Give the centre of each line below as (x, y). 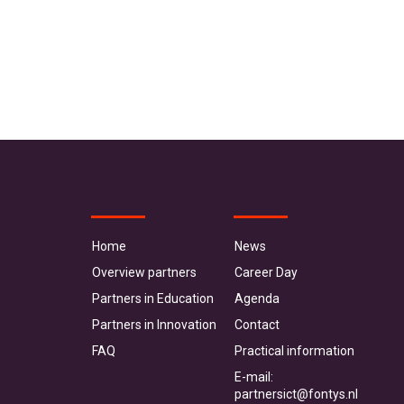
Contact (257, 325)
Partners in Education (153, 298)
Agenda (257, 298)
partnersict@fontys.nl (296, 394)
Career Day (266, 272)
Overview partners (144, 272)
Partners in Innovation (154, 325)
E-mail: (254, 377)
